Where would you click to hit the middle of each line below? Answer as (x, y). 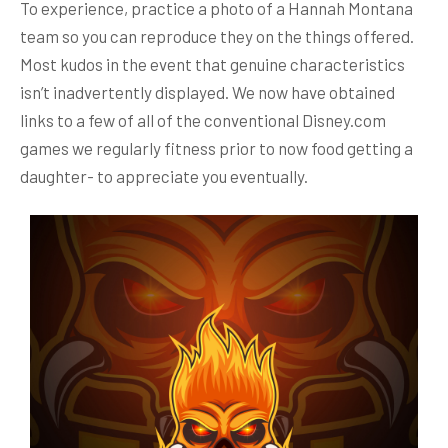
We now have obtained (313, 92)
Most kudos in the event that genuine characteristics (212, 64)
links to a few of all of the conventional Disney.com (203, 120)
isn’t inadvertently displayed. (126, 92)
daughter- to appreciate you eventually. (164, 176)
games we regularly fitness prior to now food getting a (216, 148)
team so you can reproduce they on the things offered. (217, 36)
